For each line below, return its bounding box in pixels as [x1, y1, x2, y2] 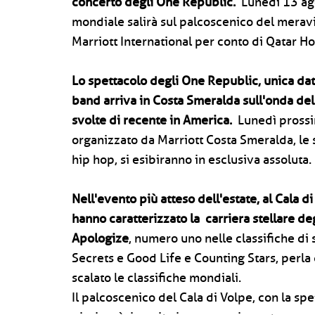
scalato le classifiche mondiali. [72, 270, 241, 285]
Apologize [72, 231, 129, 246]
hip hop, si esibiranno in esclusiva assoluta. [72, 152, 311, 167]
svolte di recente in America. [72, 112, 232, 128]
